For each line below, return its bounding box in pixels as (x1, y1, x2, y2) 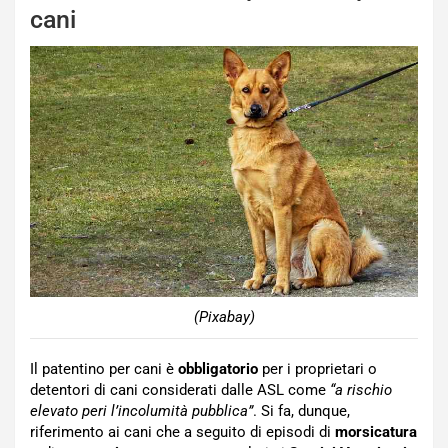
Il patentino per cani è (30, 360, 178, 379)
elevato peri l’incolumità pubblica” (30, 402, 253, 421)
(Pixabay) (193, 308, 255, 327)
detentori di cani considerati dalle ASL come (30, 381, 330, 400)
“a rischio (330, 381, 392, 400)
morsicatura (335, 423, 417, 442)
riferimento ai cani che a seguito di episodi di (30, 423, 335, 442)
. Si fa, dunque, (253, 402, 350, 421)
